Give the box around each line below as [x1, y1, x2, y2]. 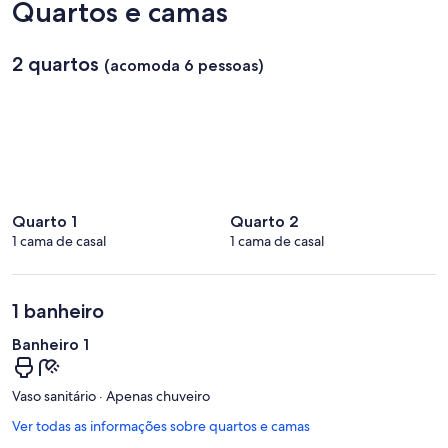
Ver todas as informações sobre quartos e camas [12, 416, 310, 435]
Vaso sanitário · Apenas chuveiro [12, 386, 210, 405]
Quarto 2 [230, 211, 299, 231]
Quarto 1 [12, 211, 77, 231]
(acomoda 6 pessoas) [104, 55, 264, 75]
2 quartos [12, 51, 99, 76]
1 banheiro [12, 298, 104, 323]
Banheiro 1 [12, 334, 89, 354]
